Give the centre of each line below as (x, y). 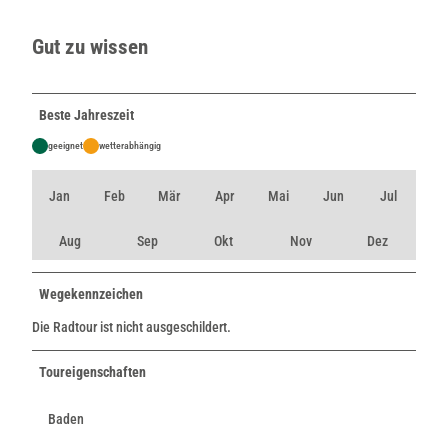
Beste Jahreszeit (86, 114)
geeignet (65, 145)
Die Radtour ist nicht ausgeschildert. (131, 326)
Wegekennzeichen (91, 293)
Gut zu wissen (90, 47)
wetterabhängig (130, 145)
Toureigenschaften (92, 371)
